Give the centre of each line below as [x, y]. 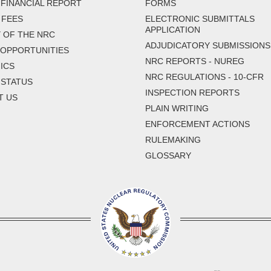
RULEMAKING [173, 140]
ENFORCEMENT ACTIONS [198, 124]
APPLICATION [173, 30]
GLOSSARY [168, 156]
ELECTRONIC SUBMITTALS [200, 19]
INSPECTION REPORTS [192, 93]
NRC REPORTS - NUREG [195, 61]
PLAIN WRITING [177, 109]
